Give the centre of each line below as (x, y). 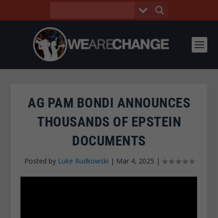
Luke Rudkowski (83, 161)
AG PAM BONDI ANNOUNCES (109, 103)
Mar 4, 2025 (135, 161)
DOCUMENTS (109, 141)
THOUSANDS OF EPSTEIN (109, 122)
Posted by (41, 161)
